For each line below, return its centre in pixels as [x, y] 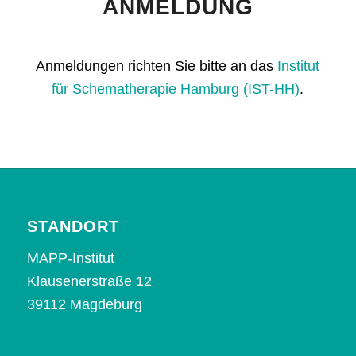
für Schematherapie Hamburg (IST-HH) [176, 89]
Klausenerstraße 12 [89, 281]
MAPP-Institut [70, 258]
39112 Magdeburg [84, 304]
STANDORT [73, 226]
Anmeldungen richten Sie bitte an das [157, 66]
